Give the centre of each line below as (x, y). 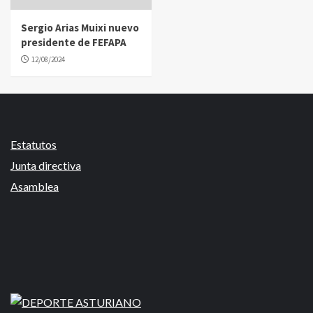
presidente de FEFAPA (74, 42)
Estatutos (34, 144)
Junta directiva (46, 165)
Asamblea (35, 186)
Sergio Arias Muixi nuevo (80, 28)
